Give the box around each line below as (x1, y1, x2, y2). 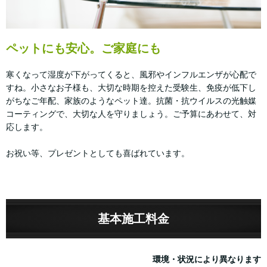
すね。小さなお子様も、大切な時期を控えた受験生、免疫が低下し (6, 83, 256, 93)
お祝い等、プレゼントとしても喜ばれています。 (6, 148, 190, 159)
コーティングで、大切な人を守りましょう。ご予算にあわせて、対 (6, 109, 256, 119)
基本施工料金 (98, 212, 169, 226)
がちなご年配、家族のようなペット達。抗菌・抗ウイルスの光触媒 (6, 96, 256, 106)
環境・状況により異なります (153, 254, 261, 265)
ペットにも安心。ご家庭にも (6, 42, 161, 55)
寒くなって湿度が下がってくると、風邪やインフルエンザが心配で (6, 70, 256, 80)
